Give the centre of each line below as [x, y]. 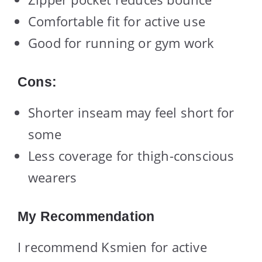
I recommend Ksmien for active [112, 247]
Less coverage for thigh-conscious [131, 156]
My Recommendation [86, 217]
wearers [53, 177]
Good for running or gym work [121, 43]
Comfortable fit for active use [117, 21]
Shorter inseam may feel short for [131, 113]
